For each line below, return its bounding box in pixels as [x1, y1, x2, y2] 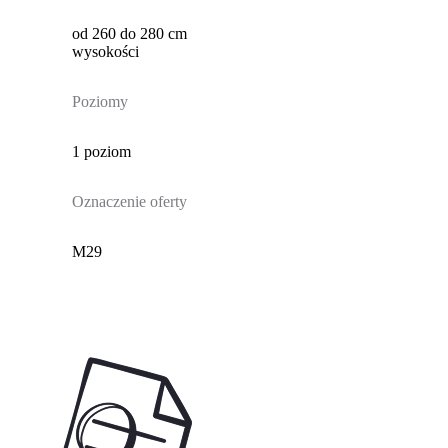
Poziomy [71, 93, 128, 111]
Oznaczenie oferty [71, 193, 187, 211]
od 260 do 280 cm [71, 25, 187, 43]
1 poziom [71, 143, 131, 161]
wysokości [71, 43, 139, 61]
